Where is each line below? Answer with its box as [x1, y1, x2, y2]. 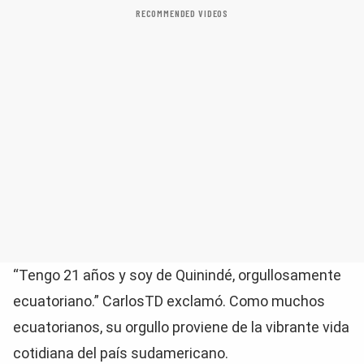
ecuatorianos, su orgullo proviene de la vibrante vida [13, 318, 349, 336]
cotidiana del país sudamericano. [13, 344, 228, 362]
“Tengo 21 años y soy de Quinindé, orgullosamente [13, 266, 341, 284]
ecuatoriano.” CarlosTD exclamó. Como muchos [13, 292, 325, 310]
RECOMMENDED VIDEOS [135, 7, 229, 19]
